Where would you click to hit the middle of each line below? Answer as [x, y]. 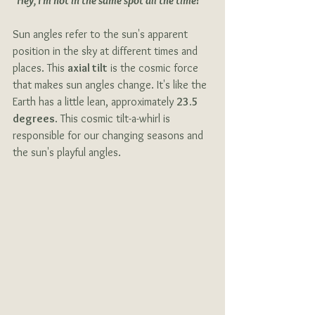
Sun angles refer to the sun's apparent [102, 34]
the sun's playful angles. [67, 153]
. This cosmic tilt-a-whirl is [114, 119]
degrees [34, 119]
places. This [40, 68]
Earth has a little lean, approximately [95, 102]
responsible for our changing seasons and [109, 136]
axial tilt [88, 68]
